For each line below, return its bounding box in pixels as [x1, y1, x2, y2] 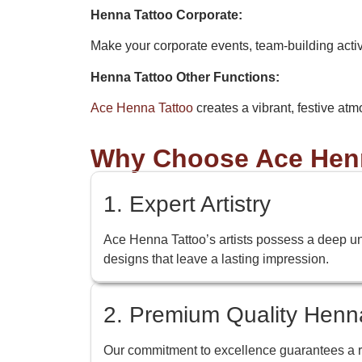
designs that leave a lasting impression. [103, 252, 329, 267]
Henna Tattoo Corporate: [90, 7, 242, 22]
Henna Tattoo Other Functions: [90, 69, 280, 84]
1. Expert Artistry [103, 192, 271, 217]
